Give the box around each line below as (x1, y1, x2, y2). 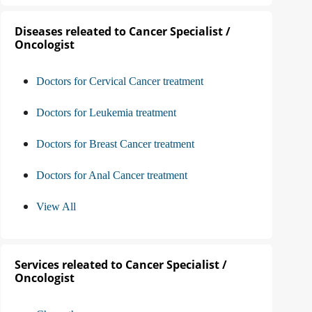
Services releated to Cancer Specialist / (15, 257, 227, 273)
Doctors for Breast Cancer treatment (36, 138, 194, 150)
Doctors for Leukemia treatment (36, 107, 176, 119)
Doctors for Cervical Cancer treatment (36, 75, 203, 88)
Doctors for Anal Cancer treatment (36, 169, 187, 182)
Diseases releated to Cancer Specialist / (15, 24, 231, 40)
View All (36, 201, 76, 213)
